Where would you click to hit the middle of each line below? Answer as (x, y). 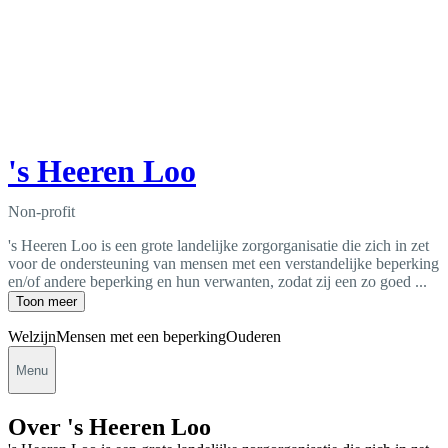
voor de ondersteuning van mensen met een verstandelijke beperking (223, 264)
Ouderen (253, 337)
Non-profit (41, 212)
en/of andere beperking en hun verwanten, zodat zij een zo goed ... (217, 282)
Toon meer (46, 302)
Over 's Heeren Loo (109, 427)
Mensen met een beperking (141, 337)
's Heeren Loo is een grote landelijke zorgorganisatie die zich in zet (218, 246)
